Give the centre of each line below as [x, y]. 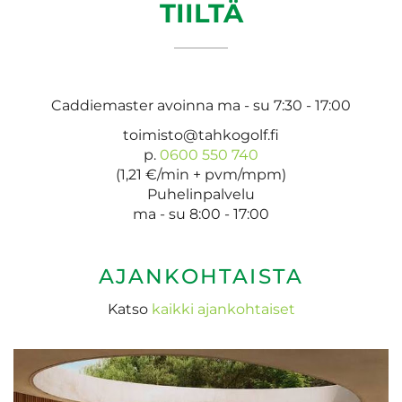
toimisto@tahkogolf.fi [201, 135]
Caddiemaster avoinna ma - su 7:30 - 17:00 [201, 105]
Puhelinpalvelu [201, 194]
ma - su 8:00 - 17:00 [201, 214]
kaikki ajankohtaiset [223, 309]
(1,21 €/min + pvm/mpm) [201, 175]
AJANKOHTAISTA [201, 276]
